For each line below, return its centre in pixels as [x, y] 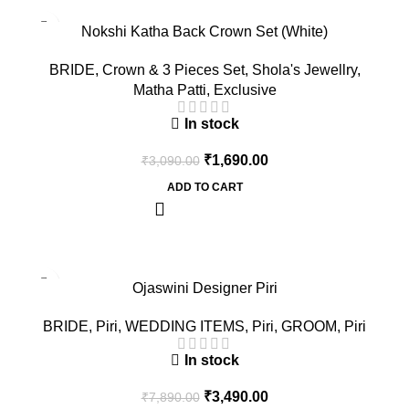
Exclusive [245, 89]
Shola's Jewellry [304, 69]
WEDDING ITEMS [185, 326]
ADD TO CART [204, 187]
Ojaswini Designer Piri [204, 288]
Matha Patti [169, 89]
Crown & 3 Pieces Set [173, 69]
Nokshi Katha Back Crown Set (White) [204, 31]
